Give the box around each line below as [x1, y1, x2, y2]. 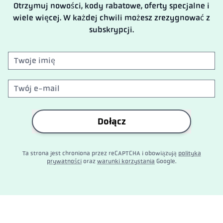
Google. [155, 158, 176, 165]
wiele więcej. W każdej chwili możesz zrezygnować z [13, 13, 210, 23]
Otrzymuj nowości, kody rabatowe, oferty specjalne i [13, 1, 210, 11]
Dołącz [97, 116, 126, 127]
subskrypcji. [89, 25, 134, 35]
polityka [178, 150, 201, 157]
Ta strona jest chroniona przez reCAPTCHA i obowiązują [22, 150, 178, 157]
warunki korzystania [97, 158, 155, 165]
